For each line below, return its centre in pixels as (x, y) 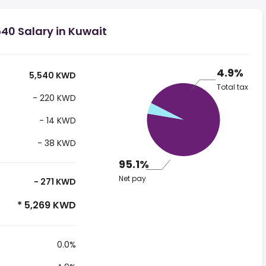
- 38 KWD (55, 143)
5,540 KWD (51, 75)
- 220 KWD (53, 98)
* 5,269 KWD (45, 205)
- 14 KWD (56, 121)
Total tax (232, 87)
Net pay (132, 178)
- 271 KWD (54, 182)
